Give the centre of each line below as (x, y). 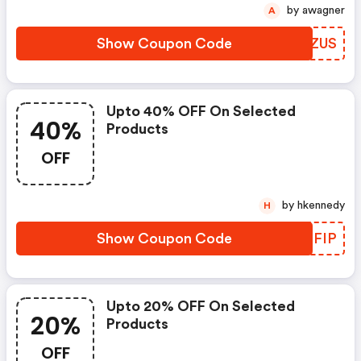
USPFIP (311, 239)
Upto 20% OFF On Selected (201, 306)
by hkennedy (321, 205)
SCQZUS (307, 44)
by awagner (324, 10)
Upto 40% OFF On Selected (201, 111)
